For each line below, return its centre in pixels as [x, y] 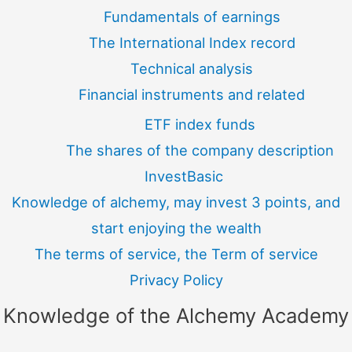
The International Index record [192, 43]
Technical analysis [192, 69]
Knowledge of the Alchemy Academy [176, 315]
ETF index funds [200, 124]
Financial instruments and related [192, 95]
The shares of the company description [200, 150]
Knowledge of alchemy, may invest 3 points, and [176, 202]
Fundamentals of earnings [192, 17]
